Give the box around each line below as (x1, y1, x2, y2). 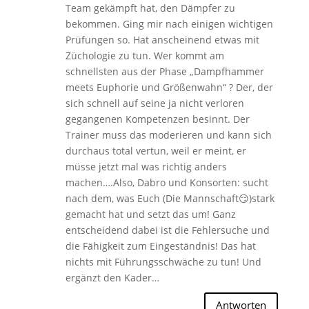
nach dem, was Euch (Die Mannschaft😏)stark (65, 191, 275, 205)
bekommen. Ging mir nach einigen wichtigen (65, 17, 273, 30)
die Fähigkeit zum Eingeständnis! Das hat (65, 239, 256, 252)
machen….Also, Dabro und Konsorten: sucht (65, 175, 268, 189)
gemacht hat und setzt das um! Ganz (65, 207, 236, 221)
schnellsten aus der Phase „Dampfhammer (65, 64, 264, 78)
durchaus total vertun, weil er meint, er (65, 143, 246, 157)
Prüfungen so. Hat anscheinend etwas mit (65, 32, 259, 46)
